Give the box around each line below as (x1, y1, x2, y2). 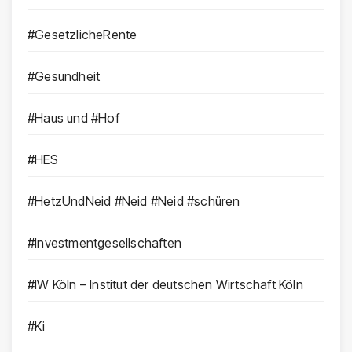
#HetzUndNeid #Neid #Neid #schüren (27, 193, 240, 210)
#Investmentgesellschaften (27, 235, 181, 251)
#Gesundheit (27, 68, 101, 85)
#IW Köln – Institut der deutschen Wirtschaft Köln (27, 277, 303, 293)
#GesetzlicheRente (27, 27, 137, 43)
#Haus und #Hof (27, 110, 119, 126)
